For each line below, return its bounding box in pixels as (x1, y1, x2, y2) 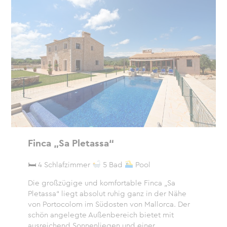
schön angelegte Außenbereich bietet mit (27, 209, 174, 220)
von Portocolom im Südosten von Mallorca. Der (27, 198, 190, 210)
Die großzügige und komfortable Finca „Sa (27, 177, 175, 188)
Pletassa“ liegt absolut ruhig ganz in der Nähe (27, 187, 186, 199)
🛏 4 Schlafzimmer (27, 159, 92, 170)
